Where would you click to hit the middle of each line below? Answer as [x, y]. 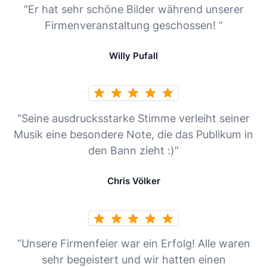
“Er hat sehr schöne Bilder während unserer [133, 9]
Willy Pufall [133, 55]
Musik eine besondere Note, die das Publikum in [133, 135]
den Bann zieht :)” [133, 151]
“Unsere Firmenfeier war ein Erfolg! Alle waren [133, 244]
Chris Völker [133, 181]
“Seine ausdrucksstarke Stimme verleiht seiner [133, 119]
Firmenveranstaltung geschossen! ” [133, 25]
